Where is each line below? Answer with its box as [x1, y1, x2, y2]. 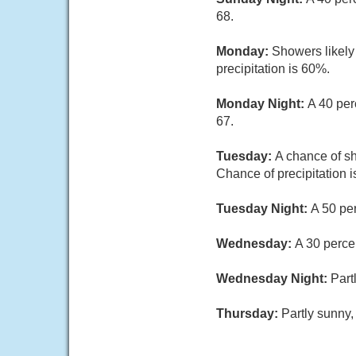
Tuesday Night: [216, 202, 311, 215]
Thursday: [216, 307, 281, 320]
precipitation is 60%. [216, 62, 330, 75]
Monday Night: [216, 97, 308, 110]
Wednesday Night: [216, 272, 331, 285]
